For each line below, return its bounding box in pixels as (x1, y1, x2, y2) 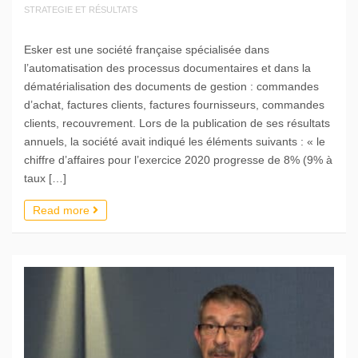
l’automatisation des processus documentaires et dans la (24, 62, 311, 75)
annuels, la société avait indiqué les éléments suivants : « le (24, 135, 325, 149)
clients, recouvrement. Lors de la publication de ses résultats (24, 117, 330, 130)
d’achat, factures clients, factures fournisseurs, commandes (24, 98, 324, 112)
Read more (33, 204, 93, 217)
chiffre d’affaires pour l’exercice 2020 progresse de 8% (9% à (24, 153, 332, 167)
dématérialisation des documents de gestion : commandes (24, 80, 319, 93)
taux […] (24, 172, 66, 185)
